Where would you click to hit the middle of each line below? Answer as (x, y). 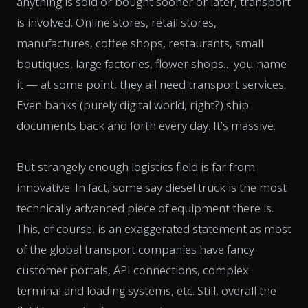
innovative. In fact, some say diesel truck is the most (152, 187)
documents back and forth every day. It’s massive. (146, 125)
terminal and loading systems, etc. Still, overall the (146, 290)
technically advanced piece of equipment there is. (145, 208)
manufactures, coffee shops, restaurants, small (140, 43)
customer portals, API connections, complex (133, 269)
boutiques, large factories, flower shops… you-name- (153, 63)
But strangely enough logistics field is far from (136, 166)
